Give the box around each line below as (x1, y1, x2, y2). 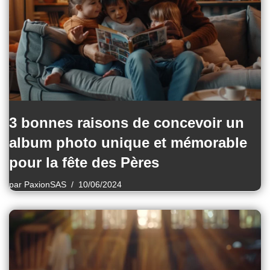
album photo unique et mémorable (9, 134, 247, 151)
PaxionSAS (24, 180, 66, 189)
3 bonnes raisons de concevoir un (9, 114, 244, 131)
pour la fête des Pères (9, 154, 159, 171)
